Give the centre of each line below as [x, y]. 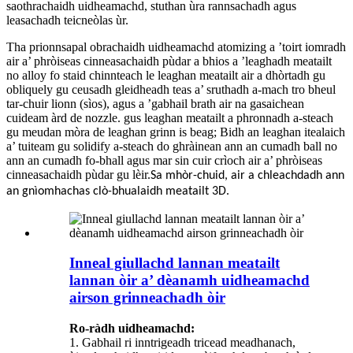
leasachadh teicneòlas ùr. [67, 20]
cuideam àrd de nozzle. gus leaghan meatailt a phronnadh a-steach [170, 117]
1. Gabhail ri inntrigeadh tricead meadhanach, [182, 343]
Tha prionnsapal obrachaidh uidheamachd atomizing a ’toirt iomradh [176, 46]
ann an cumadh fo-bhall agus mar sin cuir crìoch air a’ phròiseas [164, 160]
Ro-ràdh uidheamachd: [132, 329]
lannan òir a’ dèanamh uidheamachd [190, 281]
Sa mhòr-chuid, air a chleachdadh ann [247, 175]
